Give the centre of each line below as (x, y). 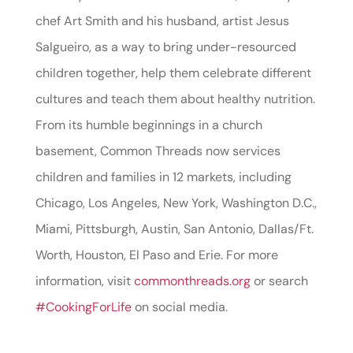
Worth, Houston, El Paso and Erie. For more (156, 255)
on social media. (179, 307)
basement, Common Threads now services (158, 151)
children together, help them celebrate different (173, 73)
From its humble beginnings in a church (149, 125)
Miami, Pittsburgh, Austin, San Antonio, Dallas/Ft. (174, 229)
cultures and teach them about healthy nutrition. (175, 99)
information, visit (84, 281)
